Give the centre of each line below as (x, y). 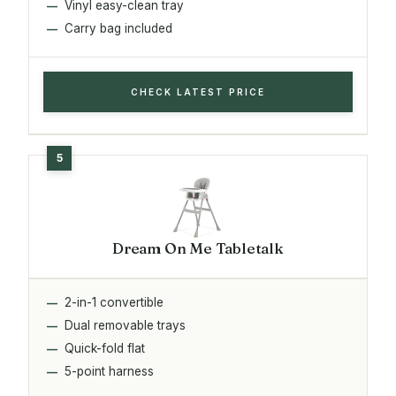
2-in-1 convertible (114, 302)
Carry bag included (118, 28)
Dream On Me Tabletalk (198, 247)
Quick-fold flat (105, 348)
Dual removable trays (125, 325)
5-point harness (109, 371)
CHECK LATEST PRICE (198, 91)
